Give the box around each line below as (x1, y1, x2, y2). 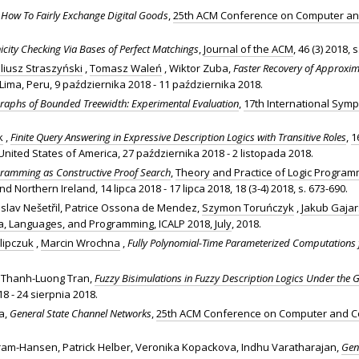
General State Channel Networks (10, 305, 151, 321)
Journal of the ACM (204, 41, 293, 56)
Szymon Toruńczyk (202, 200, 294, 215)
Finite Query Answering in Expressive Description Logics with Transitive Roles (10, 129, 346, 144)
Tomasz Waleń (90, 60, 162, 75)
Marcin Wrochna (41, 235, 120, 250)
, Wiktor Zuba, (162, 60, 233, 75)
